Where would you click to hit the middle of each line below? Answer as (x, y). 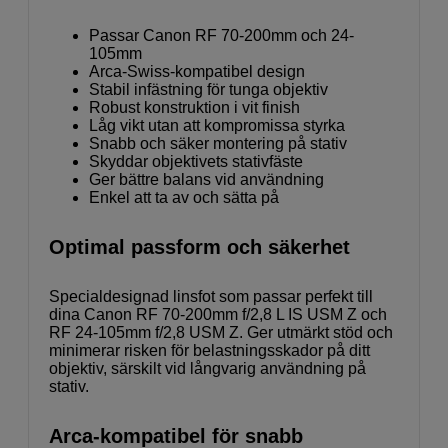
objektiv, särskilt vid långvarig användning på (207, 369)
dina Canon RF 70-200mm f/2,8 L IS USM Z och (218, 315)
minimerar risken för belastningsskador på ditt (209, 351)
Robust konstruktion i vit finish (194, 108)
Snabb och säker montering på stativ (218, 144)
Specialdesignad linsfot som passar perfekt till (211, 297)
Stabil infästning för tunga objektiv (208, 90)
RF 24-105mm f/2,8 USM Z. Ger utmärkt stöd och (221, 333)
